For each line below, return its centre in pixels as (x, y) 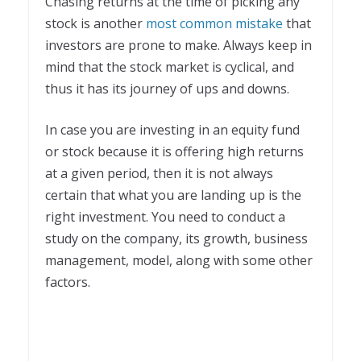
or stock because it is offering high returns (174, 151)
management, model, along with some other (179, 260)
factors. (69, 282)
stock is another (95, 23)
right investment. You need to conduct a (165, 216)
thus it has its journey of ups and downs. (169, 88)
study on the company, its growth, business (176, 238)
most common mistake (214, 23)
